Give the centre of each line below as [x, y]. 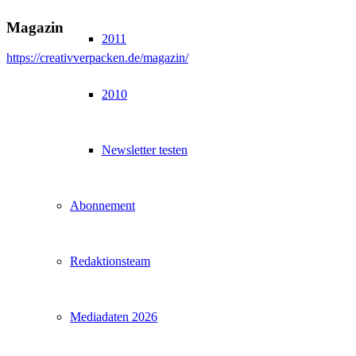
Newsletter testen [145, 150]
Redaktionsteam [110, 261]
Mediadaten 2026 [114, 317]
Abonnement [103, 205]
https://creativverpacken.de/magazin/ [97, 58]
